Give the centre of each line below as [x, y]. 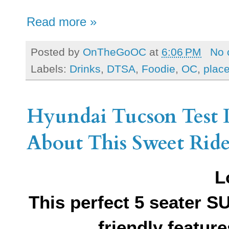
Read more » [62, 22]
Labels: [50, 69]
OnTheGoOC [114, 52]
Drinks [85, 69]
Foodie [158, 69]
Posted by [57, 52]
